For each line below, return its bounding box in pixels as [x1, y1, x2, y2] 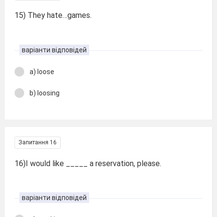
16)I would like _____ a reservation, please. [15, 158, 161, 168]
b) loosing [30, 89, 60, 97]
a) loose [30, 67, 54, 76]
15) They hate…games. [15, 11, 92, 20]
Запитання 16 [18, 139, 57, 146]
